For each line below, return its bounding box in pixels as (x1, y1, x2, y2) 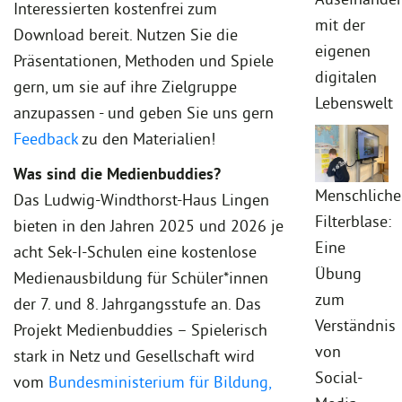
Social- (315, 366, 363, 388)
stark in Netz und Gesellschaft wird (13, 345, 255, 366)
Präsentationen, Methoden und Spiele (13, 49, 274, 71)
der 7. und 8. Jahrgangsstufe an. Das (13, 293, 261, 314)
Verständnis (315, 314, 396, 336)
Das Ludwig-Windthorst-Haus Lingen (13, 188, 269, 210)
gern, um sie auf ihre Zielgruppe (13, 75, 237, 97)
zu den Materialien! (78, 127, 215, 149)
